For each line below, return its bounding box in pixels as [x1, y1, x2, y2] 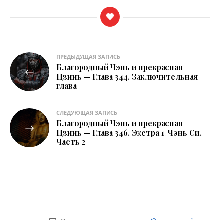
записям [9, 82, 57, 99]
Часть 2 [56, 137, 86, 147]
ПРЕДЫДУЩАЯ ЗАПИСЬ [56, 53, 120, 61]
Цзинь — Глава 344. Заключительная [56, 71, 198, 82]
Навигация [9, 51, 72, 67]
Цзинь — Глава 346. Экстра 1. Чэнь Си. [56, 127, 202, 138]
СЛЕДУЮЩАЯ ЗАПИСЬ [56, 109, 117, 117]
